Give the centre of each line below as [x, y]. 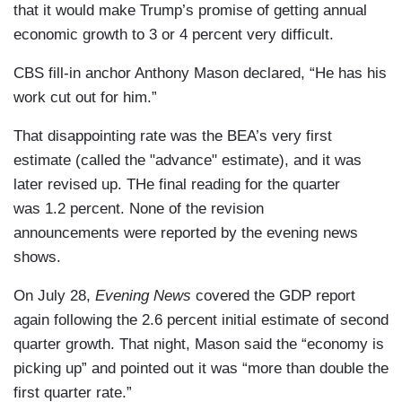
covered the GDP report [275, 295]
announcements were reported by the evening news [186, 232]
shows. [37, 257]
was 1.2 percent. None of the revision [139, 208]
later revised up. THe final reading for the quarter [177, 184]
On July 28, [54, 295]
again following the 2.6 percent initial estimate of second [201, 319]
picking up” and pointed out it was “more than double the [201, 368]
